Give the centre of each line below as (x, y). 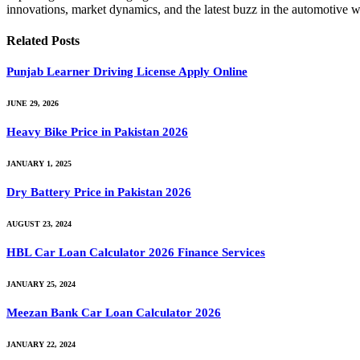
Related (29, 41)
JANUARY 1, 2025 (39, 164)
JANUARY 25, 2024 (41, 284)
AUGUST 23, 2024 (39, 224)
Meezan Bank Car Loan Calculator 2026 (114, 312)
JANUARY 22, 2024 (41, 344)
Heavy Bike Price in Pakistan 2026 (97, 132)
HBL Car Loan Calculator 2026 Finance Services (136, 252)
